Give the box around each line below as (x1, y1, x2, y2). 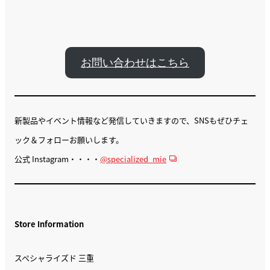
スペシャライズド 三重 (14, 251, 94, 263)
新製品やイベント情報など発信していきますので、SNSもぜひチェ (14, 114, 248, 126)
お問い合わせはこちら (81, 56, 189, 69)
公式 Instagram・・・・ (14, 152, 100, 165)
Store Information (14, 218, 84, 230)
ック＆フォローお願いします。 (14, 133, 124, 145)
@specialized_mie (100, 152, 166, 165)
